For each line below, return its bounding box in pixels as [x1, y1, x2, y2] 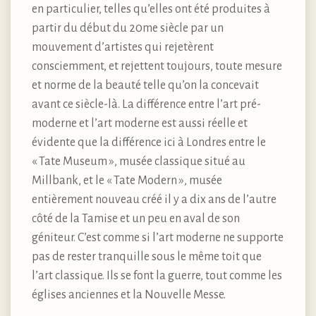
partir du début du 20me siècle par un [32, 21, 224, 35]
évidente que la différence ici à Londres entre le [32, 135, 266, 149]
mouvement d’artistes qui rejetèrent [32, 40, 214, 54]
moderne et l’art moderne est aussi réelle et [32, 116, 248, 130]
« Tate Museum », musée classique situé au [32, 154, 245, 168]
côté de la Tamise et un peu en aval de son [32, 212, 240, 225]
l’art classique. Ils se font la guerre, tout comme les [32, 269, 282, 282]
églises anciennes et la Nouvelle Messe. [32, 288, 226, 301]
